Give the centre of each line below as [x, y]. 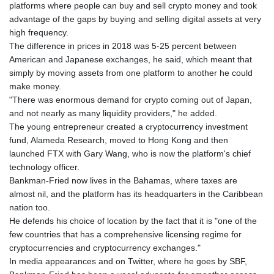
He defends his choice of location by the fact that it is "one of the [133, 220]
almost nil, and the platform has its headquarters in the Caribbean [136, 194]
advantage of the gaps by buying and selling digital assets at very [135, 19]
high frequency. [39, 32]
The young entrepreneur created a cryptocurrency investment [128, 126]
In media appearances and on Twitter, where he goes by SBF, [128, 261]
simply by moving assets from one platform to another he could [131, 72]
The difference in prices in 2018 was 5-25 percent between [123, 46]
